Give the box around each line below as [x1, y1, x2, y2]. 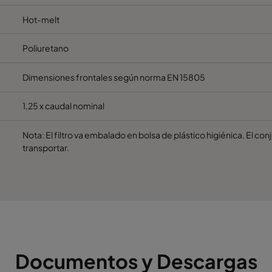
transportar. [22, 141, 69, 153]
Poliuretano [22, 42, 69, 54]
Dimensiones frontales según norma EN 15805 [22, 71, 205, 83]
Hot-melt [22, 13, 59, 25]
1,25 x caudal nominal [22, 100, 104, 112]
